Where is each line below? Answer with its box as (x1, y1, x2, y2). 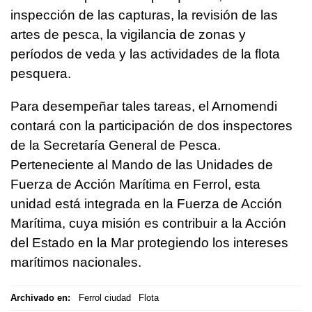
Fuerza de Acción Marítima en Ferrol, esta (10, 176, 260, 192)
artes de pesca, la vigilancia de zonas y (10, 26, 246, 42)
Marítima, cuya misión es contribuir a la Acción (10, 215, 286, 231)
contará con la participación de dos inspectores (10, 118, 292, 133)
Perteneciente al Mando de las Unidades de (10, 157, 273, 172)
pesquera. (10, 65, 71, 81)
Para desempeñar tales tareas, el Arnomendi (10, 98, 277, 114)
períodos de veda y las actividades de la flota (10, 46, 280, 61)
